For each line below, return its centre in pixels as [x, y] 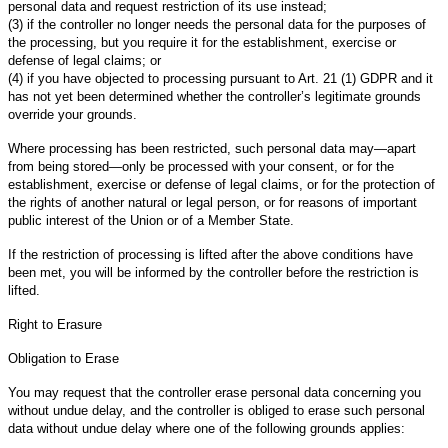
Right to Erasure [55, 324]
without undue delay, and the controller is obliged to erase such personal [216, 410]
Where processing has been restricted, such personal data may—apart [212, 148]
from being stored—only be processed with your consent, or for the [201, 166]
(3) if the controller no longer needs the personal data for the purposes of [217, 24]
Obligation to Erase [63, 358]
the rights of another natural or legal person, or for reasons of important [212, 202]
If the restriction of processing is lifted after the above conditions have [210, 254]
